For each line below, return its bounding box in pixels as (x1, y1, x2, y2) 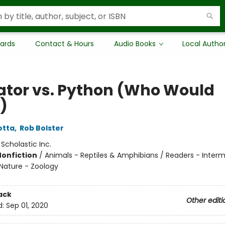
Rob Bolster (19, 123, 64, 133)
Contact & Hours (35, 39, 94, 49)
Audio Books (114, 39, 156, 49)
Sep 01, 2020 (6, 200, 48, 211)
